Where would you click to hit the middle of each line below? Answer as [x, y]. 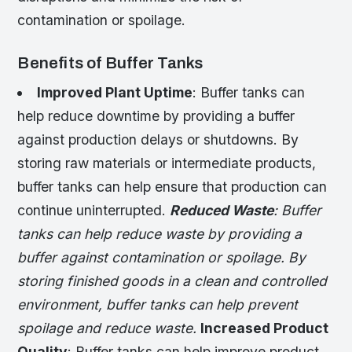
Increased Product [265, 328]
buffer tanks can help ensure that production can [172, 186]
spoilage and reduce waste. [109, 328]
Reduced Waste [222, 210]
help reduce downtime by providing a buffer [156, 115]
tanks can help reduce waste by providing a [160, 233]
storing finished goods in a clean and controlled [172, 280]
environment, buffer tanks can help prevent [158, 304]
